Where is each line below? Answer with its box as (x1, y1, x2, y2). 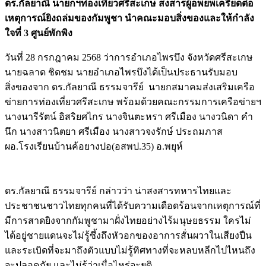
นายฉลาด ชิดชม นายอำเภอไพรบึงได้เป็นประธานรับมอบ (5, 66, 237, 77)
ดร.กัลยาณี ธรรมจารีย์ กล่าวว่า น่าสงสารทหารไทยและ (5, 185, 232, 196)
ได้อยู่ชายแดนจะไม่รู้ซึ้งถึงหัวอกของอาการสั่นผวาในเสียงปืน (5, 230, 252, 240)
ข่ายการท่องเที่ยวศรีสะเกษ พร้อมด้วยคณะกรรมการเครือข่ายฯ (5, 96, 261, 107)
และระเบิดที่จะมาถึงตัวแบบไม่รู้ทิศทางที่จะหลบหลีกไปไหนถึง (5, 245, 255, 255)
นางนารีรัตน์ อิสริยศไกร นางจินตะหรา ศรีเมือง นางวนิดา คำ (5, 111, 253, 122)
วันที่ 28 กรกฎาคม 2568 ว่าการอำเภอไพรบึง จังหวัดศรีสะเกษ (5, 52, 253, 62)
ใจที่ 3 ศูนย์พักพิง (5, 27, 75, 38)
